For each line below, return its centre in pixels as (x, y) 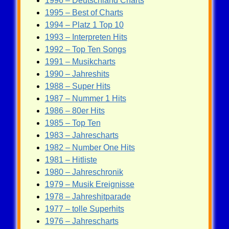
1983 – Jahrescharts (82, 135)
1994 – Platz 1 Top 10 (84, 25)
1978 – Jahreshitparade (88, 196)
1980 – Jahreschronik (84, 172)
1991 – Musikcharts (80, 61)
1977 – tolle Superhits (84, 209)
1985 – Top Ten (73, 123)
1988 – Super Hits (77, 86)
